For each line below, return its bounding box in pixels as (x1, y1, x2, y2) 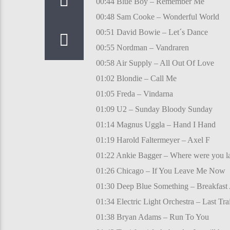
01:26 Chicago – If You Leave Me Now (95, 166, 225, 175)
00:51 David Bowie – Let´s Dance (95, 27, 208, 36)
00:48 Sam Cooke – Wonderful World (95, 12, 219, 21)
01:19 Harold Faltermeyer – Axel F (95, 135, 210, 144)
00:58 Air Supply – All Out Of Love (95, 58, 214, 67)
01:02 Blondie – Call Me (95, 73, 177, 83)
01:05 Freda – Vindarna (95, 89, 173, 98)
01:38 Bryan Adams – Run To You (95, 212, 209, 221)
